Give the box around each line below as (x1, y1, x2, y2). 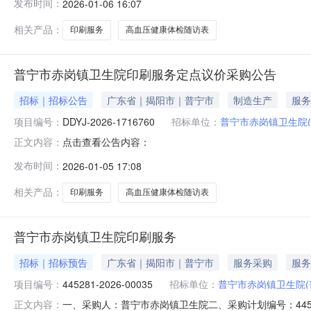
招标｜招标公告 (19, 92, 87, 107)
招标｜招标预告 (19, 255, 87, 269)
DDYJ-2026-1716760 (62, 114, 155, 128)
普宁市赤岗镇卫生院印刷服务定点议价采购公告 (14, 64, 276, 83)
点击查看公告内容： (62, 134, 150, 149)
